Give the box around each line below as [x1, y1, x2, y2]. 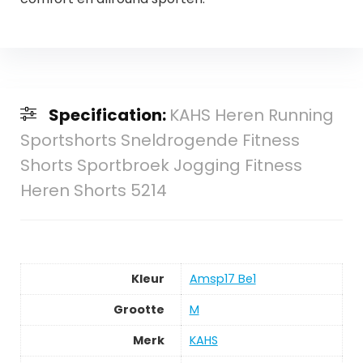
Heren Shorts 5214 [19, 179, 167, 203]
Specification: [48, 104, 169, 127]
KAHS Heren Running [169, 104, 334, 127]
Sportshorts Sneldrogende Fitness [19, 129, 300, 152]
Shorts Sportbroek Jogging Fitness [19, 154, 302, 177]
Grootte [113, 301, 164, 318]
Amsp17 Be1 [189, 271, 256, 288]
